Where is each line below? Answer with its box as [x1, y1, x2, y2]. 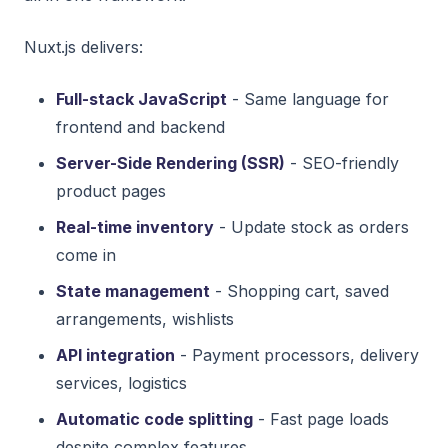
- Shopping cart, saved [210, 280, 389, 301]
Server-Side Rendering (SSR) [56, 152, 285, 173]
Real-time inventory [56, 216, 214, 237]
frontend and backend [56, 116, 225, 137]
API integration [56, 344, 175, 365]
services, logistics [56, 372, 187, 393]
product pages [56, 180, 166, 201]
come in [56, 244, 116, 265]
